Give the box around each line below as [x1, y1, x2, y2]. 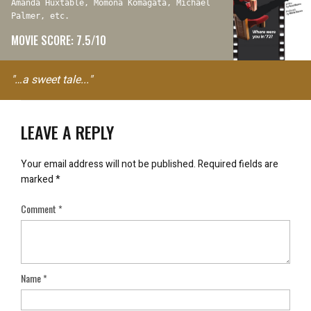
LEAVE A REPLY [21, 119, 114, 144]
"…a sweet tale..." [11, 71, 92, 88]
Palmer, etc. [11, 10, 69, 21]
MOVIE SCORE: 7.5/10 [11, 31, 106, 49]
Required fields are [198, 156, 278, 171]
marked [21, 171, 56, 187]
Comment [21, 201, 58, 216]
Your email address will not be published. [21, 156, 196, 171]
